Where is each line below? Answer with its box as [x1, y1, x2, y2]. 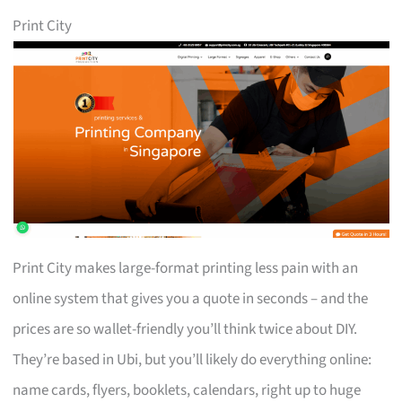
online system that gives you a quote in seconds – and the [13, 287, 369, 310]
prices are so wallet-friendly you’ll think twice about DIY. [13, 318, 358, 340]
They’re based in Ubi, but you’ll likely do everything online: [13, 348, 372, 371]
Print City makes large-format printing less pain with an [13, 257, 359, 279]
